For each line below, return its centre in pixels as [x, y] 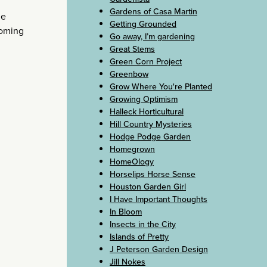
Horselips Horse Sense [153, 174]
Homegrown [132, 149]
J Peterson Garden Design [159, 249]
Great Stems [132, 49]
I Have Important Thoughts [159, 199]
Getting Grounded [143, 24]
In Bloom [126, 212]
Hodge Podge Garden [150, 136]
